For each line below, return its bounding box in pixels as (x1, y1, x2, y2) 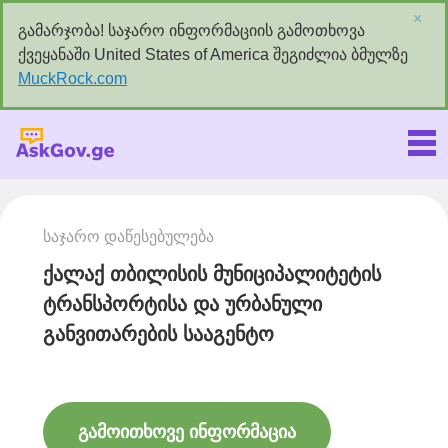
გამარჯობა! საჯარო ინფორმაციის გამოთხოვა (18, 22, 365, 39)
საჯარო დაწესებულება (43, 228, 214, 246)
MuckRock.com (18, 70, 127, 87)
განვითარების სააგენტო (43, 323, 274, 346)
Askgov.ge (165, 134, 284, 161)
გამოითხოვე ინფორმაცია (78, 422, 296, 443)
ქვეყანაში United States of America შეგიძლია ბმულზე (18, 46, 408, 63)
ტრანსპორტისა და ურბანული (43, 293, 322, 316)
